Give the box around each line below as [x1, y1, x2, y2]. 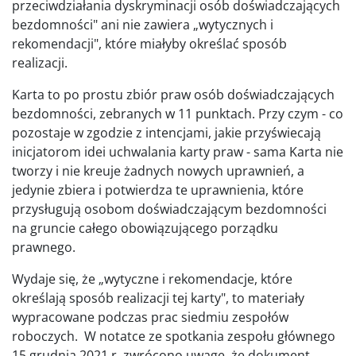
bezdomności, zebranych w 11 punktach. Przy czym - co [12, 104, 343, 122]
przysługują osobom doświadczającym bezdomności [12, 199, 327, 218]
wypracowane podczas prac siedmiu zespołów [12, 308, 288, 326]
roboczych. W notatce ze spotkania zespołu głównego [12, 327, 335, 345]
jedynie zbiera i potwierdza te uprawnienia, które [12, 180, 304, 199]
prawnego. [12, 238, 75, 256]
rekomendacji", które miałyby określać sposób [12, 34, 287, 52]
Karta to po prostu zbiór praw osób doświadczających [12, 85, 335, 103]
